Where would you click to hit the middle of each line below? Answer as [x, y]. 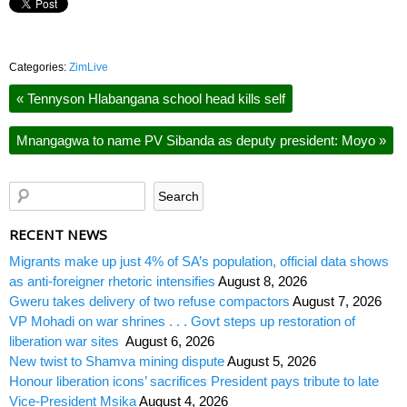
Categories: [39, 67]
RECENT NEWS [58, 235]
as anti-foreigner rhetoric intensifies [112, 282]
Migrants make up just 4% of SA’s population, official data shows [199, 262]
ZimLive [89, 67]
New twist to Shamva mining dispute [117, 362]
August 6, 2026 [170, 342]
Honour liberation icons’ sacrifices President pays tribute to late [194, 382]
